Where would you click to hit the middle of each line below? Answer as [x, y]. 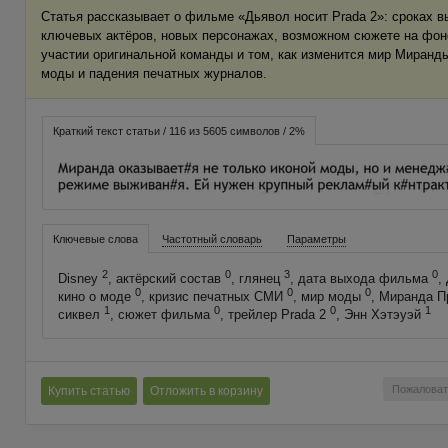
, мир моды [328, 297]
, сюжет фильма [161, 315]
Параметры [316, 238]
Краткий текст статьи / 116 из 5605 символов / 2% [178, 130]
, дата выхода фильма [360, 278]
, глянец [257, 278]
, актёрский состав [166, 278]
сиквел [80, 315]
